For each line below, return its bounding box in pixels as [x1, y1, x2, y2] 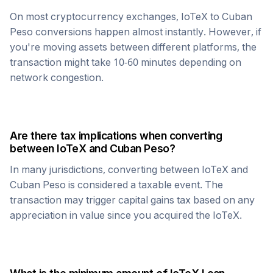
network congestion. [10, 71, 104, 83]
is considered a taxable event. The [66, 179, 223, 191]
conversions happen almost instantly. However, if [33, 26, 261, 38]
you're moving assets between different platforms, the [10, 41, 257, 53]
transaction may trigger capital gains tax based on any [10, 194, 255, 206]
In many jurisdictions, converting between [10, 163, 202, 175]
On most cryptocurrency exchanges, [10, 10, 181, 23]
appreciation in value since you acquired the [10, 209, 213, 221]
